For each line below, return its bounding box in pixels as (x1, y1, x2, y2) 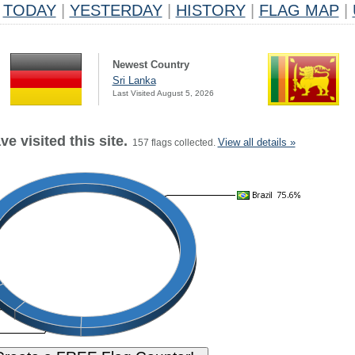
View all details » (217, 136, 296, 148)
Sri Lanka (112, 74, 156, 86)
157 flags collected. (127, 137, 218, 148)
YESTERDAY (69, 2, 162, 19)
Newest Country (112, 59, 189, 71)
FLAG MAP (258, 2, 339, 19)
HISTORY (175, 2, 246, 19)
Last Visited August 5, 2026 (112, 89, 214, 97)
